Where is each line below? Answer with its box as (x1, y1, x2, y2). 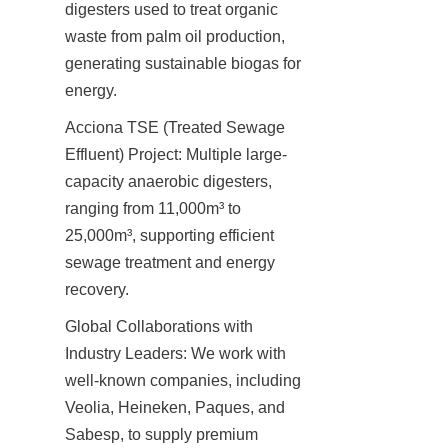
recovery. (65, 280, 129, 298)
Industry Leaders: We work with (65, 344, 286, 362)
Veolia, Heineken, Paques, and (65, 398, 285, 416)
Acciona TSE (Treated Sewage (65, 118, 285, 136)
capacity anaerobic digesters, (65, 172, 272, 190)
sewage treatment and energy (65, 253, 275, 271)
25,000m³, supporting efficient (65, 226, 274, 244)
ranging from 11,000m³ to (65, 199, 241, 217)
